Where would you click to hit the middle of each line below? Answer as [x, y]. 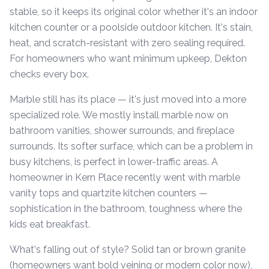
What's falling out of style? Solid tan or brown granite [128, 249]
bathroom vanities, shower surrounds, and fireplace [122, 131]
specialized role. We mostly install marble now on [119, 115]
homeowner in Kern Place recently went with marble [125, 177]
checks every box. [49, 74]
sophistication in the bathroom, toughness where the [126, 209]
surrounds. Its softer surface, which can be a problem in [131, 146]
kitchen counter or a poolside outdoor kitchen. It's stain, [131, 27]
